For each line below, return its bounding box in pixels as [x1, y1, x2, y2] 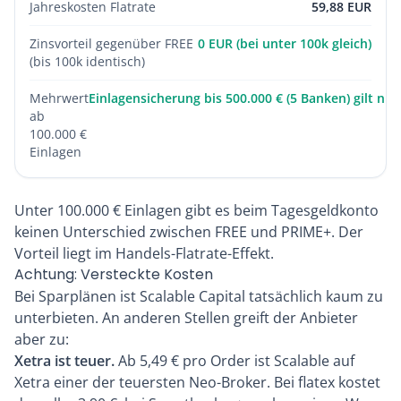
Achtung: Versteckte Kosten [14, 264, 213, 285]
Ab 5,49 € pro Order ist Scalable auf [115, 351, 354, 371]
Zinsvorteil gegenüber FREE [30, 35, 193, 52]
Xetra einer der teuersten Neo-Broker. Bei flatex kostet [14, 372, 380, 392]
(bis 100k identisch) [30, 53, 145, 70]
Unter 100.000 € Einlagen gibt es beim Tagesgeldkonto [14, 200, 379, 220]
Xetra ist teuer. [14, 351, 115, 371]
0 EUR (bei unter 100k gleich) [198, 35, 371, 52]
